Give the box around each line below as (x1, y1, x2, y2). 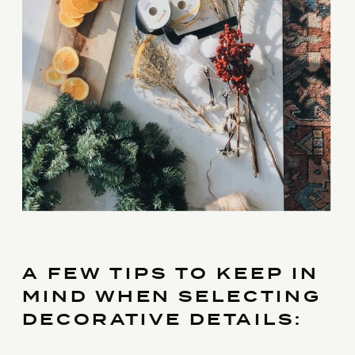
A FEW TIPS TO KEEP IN (21, 261, 319, 285)
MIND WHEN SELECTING (21, 284, 321, 309)
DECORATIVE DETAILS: (21, 308, 303, 332)
